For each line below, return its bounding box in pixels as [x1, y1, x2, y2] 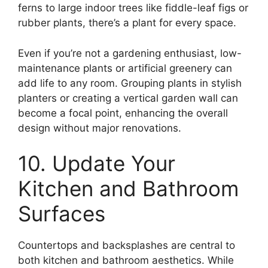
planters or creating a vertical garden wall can [18, 92, 238, 104]
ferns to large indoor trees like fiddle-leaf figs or [18, 2, 248, 14]
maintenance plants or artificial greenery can [18, 62, 232, 74]
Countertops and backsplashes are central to [18, 239, 235, 252]
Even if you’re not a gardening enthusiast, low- [18, 47, 242, 59]
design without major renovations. [18, 121, 181, 134]
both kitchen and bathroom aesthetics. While [18, 254, 234, 267]
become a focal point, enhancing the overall [18, 106, 228, 119]
